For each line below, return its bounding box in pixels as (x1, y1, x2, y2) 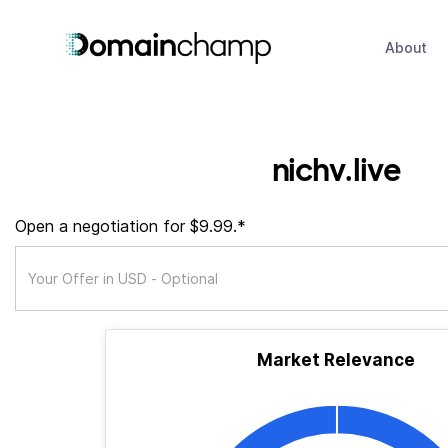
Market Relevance (257, 350, 415, 370)
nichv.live (271, 149, 401, 188)
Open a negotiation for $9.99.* (15, 216, 246, 236)
